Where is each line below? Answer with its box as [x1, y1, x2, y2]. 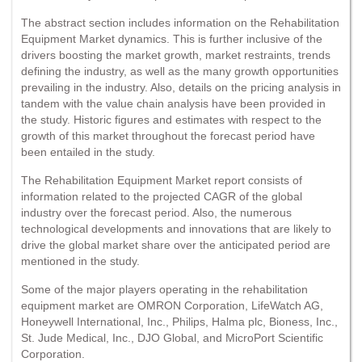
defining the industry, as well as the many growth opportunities [21, 64, 339, 78]
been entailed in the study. [21, 145, 155, 158]
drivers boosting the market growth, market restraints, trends [21, 48, 330, 61]
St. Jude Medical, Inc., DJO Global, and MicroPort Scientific [21, 330, 323, 344]
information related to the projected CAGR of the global [21, 189, 302, 203]
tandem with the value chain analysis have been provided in [21, 96, 326, 110]
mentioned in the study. [21, 254, 140, 267]
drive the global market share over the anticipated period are [21, 238, 330, 251]
